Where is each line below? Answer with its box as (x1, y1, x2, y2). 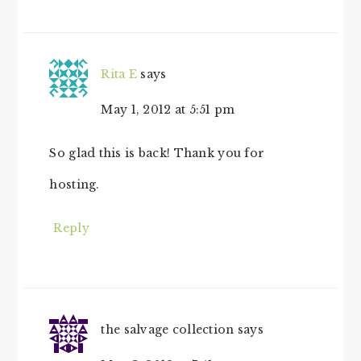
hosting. (49, 177, 100, 193)
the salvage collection (101, 322, 234, 338)
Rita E (101, 67, 138, 82)
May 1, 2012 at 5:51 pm (101, 102, 235, 118)
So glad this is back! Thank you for (49, 146, 265, 161)
